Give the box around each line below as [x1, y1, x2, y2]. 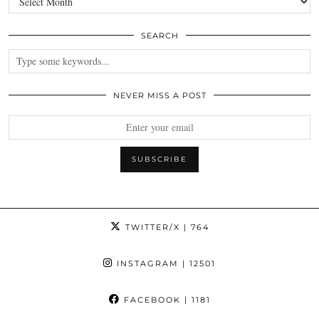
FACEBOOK [120, 294, 181, 305]
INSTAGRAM [113, 258, 179, 268]
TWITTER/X [121, 221, 180, 232]
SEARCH [140, 30, 179, 41]
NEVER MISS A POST [113, 90, 206, 100]
